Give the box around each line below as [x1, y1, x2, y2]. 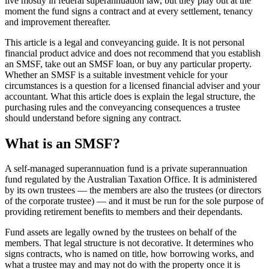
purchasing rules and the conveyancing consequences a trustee [5, 101, 240, 112]
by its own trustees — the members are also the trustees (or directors [5, 185, 261, 196]
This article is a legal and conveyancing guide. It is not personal [5, 37, 244, 47]
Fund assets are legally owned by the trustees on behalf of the [5, 227, 237, 238]
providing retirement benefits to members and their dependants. [5, 207, 243, 217]
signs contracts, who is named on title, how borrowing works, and [5, 249, 254, 259]
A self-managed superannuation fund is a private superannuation [5, 163, 247, 174]
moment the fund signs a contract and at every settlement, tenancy [5, 5, 253, 16]
